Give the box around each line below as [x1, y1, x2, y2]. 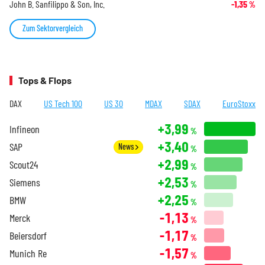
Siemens [9, 175, 40, 189]
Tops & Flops [18, 74, 72, 86]
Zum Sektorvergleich [22, 22, 83, 33]
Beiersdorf [9, 228, 47, 242]
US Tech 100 [44, 97, 82, 109]
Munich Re [9, 246, 47, 260]
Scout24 [9, 157, 38, 171]
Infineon [9, 122, 40, 135]
